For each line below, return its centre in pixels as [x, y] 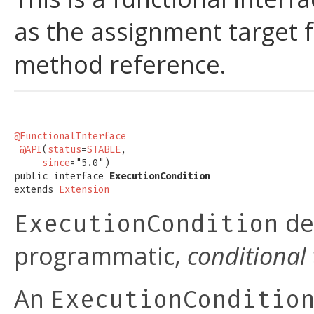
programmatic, [101, 256]
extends [36, 190]
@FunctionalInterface [70, 137]
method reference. [120, 64]
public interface [62, 177]
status [64, 150]
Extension [84, 190]
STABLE [104, 150]
